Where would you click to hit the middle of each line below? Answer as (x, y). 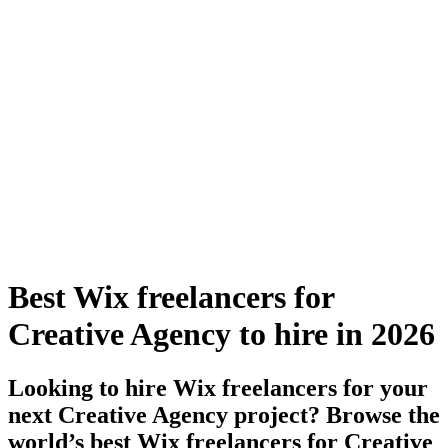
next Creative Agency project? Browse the (224, 414)
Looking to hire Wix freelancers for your (218, 387)
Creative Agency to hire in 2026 (221, 334)
